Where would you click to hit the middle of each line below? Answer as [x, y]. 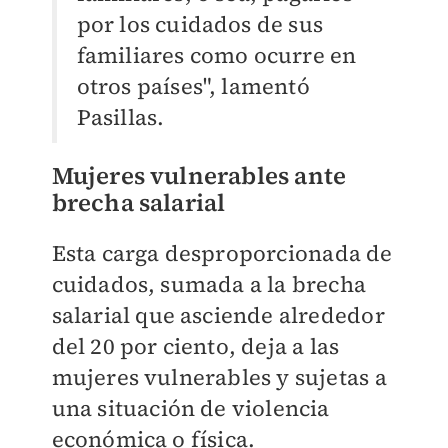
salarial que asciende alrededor [218, 315]
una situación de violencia [190, 408]
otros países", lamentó [193, 86]
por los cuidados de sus [200, 24]
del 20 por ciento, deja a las [195, 346]
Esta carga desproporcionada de [222, 253]
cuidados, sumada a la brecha [209, 284]
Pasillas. [120, 117]
